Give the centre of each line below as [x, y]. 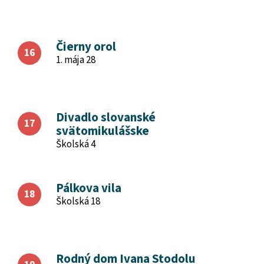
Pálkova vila [89, 188]
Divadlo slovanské [106, 117]
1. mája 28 [76, 60]
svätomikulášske [103, 131]
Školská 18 [78, 202]
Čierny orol [86, 47]
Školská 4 [76, 144]
